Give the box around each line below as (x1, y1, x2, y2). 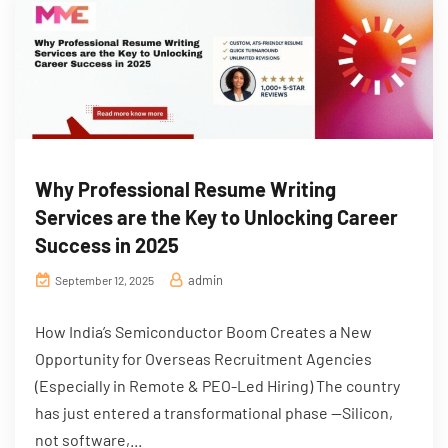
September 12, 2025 (53, 272, 154, 287)
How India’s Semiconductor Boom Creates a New (35, 321, 372, 341)
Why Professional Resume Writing (35, 176, 336, 201)
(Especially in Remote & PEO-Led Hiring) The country (35, 375, 400, 395)
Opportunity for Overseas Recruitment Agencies (35, 348, 372, 368)
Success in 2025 (35, 232, 179, 257)
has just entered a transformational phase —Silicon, (35, 402, 393, 422)
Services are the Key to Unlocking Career (35, 204, 398, 229)
